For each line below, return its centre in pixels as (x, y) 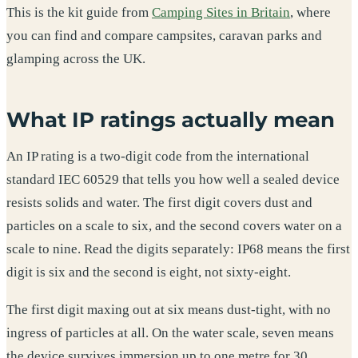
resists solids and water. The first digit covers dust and (159, 202)
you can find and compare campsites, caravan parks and (164, 36)
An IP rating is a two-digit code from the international (158, 156)
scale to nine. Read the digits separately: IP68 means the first (178, 249)
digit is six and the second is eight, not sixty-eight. (149, 272)
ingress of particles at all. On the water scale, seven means (170, 333)
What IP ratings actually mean (171, 120)
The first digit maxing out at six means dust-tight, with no (169, 310)
